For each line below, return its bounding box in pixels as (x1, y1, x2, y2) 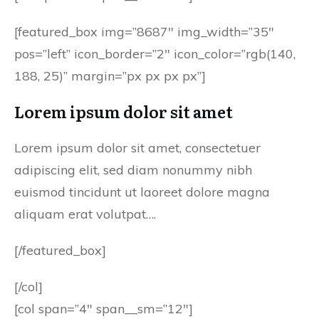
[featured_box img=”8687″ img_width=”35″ (14, 23, 274, 40)
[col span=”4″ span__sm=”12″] (14, 300, 193, 317)
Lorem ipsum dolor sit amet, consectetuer (14, 140, 261, 156)
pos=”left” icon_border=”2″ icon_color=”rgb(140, (14, 46, 296, 62)
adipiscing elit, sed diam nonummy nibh (14, 162, 252, 178)
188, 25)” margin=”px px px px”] (14, 68, 206, 84)
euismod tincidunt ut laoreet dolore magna (14, 184, 270, 200)
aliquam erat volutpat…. (14, 206, 156, 222)
